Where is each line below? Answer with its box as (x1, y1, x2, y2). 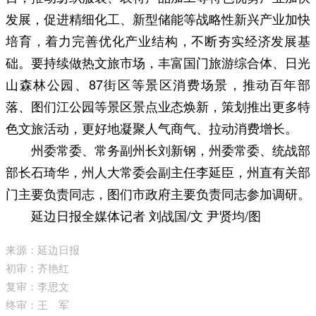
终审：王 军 (6, 296, 69, 312)
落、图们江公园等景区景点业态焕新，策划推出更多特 (6, 96, 310, 115)
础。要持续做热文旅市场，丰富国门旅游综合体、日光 (6, 52, 310, 71)
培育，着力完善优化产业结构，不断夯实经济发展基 (6, 30, 310, 49)
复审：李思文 (6, 278, 69, 293)
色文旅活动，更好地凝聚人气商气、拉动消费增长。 (6, 118, 298, 137)
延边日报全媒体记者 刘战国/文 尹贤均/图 (31, 205, 261, 224)
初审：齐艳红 (6, 260, 69, 275)
